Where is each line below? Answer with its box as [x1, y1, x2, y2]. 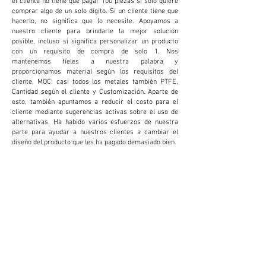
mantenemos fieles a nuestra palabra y [12, 55, 178, 65]
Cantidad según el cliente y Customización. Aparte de [12, 85, 178, 96]
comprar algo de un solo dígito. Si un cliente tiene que [12, 5, 178, 15]
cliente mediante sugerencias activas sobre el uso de [12, 106, 178, 116]
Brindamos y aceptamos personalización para [20, 196, 169, 206]
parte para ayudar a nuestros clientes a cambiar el [12, 126, 178, 136]
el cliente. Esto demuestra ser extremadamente [20, 216, 169, 226]
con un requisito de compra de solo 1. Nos [12, 45, 178, 55]
